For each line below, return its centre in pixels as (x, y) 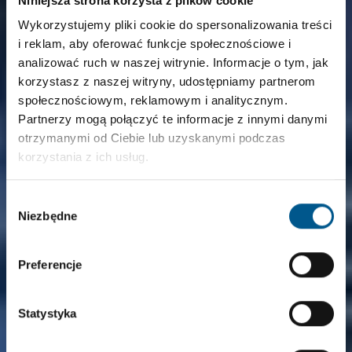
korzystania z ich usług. (83, 157)
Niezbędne (48, 215)
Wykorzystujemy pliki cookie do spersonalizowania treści (175, 25)
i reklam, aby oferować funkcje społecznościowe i (154, 44)
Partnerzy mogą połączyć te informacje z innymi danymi (173, 119)
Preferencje (50, 264)
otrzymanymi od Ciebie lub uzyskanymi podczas (152, 138)
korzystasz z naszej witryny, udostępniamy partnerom (167, 82)
